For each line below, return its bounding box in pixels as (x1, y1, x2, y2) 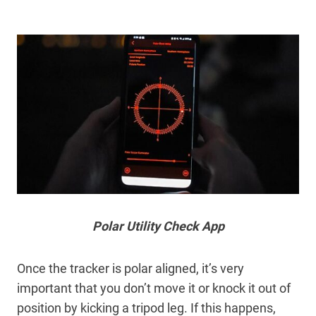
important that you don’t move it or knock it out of (17, 280, 291, 296)
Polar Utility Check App (92, 218, 224, 233)
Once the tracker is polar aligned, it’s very (17, 260, 244, 276)
